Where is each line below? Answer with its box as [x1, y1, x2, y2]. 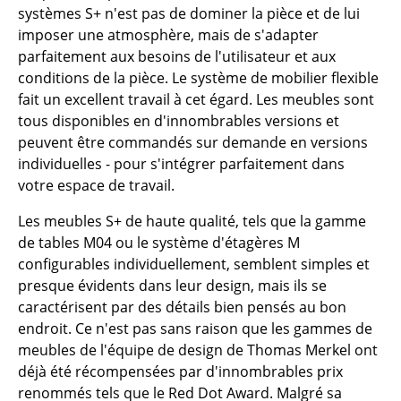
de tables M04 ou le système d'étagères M [18, 233, 300, 253]
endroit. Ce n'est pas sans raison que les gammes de [18, 319, 372, 339]
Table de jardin [39, 308, 140, 328]
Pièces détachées [39, 380, 156, 399]
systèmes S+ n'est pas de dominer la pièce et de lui [18, 4, 360, 24]
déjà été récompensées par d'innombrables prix [18, 362, 343, 382]
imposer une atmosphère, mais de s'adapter [18, 25, 319, 46]
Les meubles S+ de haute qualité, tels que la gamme [18, 211, 366, 232]
